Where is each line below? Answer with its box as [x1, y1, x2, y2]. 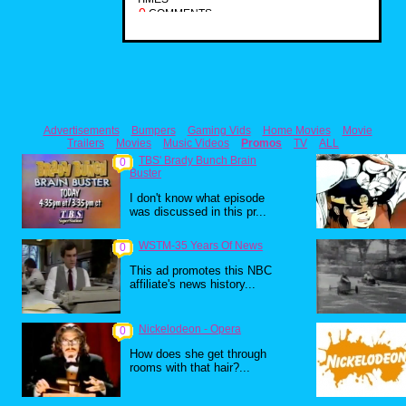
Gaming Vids [187, 124, 251, 137]
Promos [241, 137, 282, 150]
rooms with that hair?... [130, 361, 250, 374]
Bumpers [130, 124, 176, 137]
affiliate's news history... [130, 277, 256, 291]
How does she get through [130, 347, 266, 361]
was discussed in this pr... [130, 205, 266, 218]
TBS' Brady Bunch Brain [139, 154, 256, 167]
